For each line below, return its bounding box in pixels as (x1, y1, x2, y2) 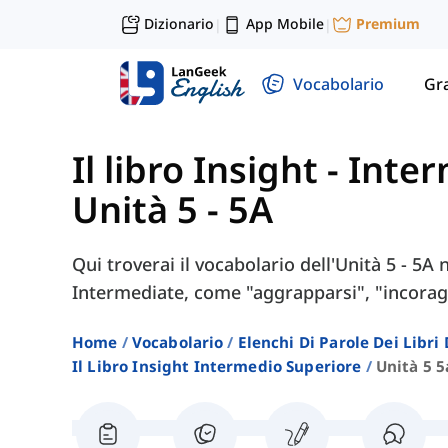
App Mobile (246, 14, 324, 33)
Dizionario (144, 14, 214, 33)
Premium (356, 14, 420, 34)
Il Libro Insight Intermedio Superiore (72, 356, 362, 377)
